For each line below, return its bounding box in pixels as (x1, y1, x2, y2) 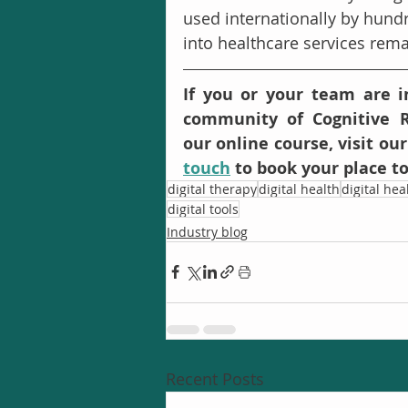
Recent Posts (166, 367, 264, 390)
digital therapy (168, 179, 257, 198)
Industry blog (167, 222, 248, 240)
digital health (259, 179, 340, 198)
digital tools (168, 199, 239, 218)
